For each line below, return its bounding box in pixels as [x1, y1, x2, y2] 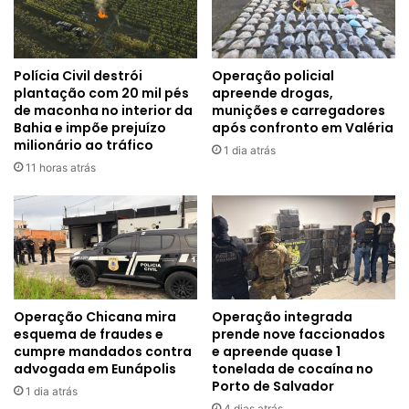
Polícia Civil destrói [14, 67, 142, 86]
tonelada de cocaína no [212, 359, 373, 378]
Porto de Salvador [212, 376, 334, 395]
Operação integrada [212, 307, 352, 326]
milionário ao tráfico [14, 136, 153, 155]
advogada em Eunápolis [14, 359, 176, 378]
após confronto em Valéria [212, 119, 393, 138]
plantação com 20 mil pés [14, 84, 189, 103]
